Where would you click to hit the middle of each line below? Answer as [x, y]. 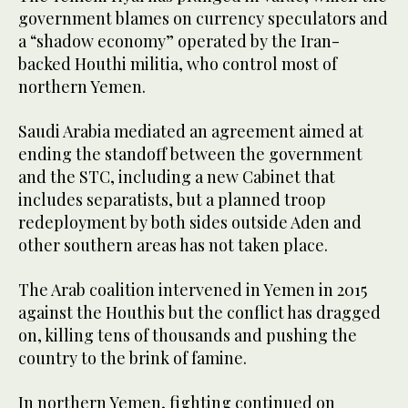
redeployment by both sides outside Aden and [190, 223]
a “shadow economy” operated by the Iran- [179, 41]
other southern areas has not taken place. [173, 245]
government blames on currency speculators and [203, 19]
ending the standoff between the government [190, 154]
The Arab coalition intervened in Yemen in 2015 [193, 290]
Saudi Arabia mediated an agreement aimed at [191, 132]
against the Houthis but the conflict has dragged [199, 313]
